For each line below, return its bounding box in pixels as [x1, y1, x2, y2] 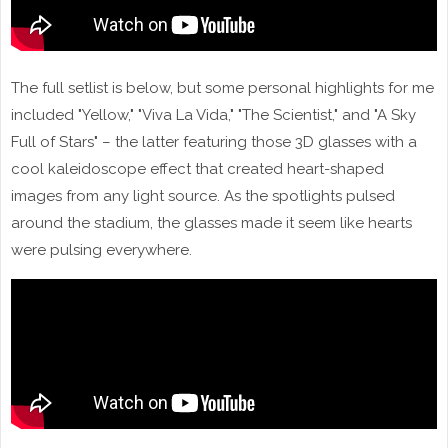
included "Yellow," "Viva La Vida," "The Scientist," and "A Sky [11, 105, 416, 124]
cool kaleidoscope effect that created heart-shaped [11, 159, 384, 178]
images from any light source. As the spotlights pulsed [11, 186, 395, 205]
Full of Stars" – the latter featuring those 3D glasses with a [11, 132, 417, 151]
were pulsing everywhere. [11, 240, 192, 259]
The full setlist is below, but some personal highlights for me [11, 78, 434, 97]
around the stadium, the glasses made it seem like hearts [11, 213, 412, 232]
